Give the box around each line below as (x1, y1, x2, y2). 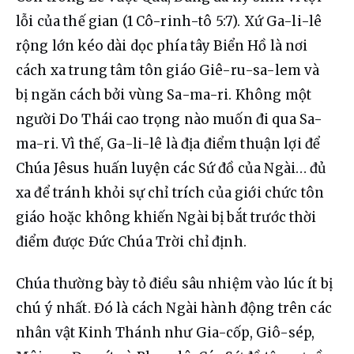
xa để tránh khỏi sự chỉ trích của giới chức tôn (16, 184, 328, 202)
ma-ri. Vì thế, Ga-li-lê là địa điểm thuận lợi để (16, 135, 324, 153)
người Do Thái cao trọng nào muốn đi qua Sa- (16, 111, 323, 129)
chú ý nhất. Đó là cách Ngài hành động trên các (16, 299, 336, 318)
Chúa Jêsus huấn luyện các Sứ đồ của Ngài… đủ (16, 160, 330, 178)
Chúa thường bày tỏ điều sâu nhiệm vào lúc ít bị (16, 275, 337, 293)
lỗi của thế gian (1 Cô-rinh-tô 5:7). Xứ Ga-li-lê (16, 13, 326, 31)
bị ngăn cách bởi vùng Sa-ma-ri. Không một (16, 86, 315, 104)
